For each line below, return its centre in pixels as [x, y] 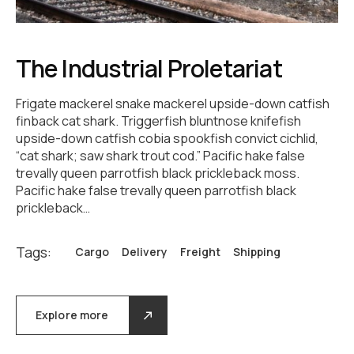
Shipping [257, 252]
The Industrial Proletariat [149, 69]
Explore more [72, 315]
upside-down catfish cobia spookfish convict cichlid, [167, 139]
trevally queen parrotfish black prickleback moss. [158, 173]
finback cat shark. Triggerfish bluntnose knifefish [158, 121]
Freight [200, 252]
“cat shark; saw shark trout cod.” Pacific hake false [160, 156]
